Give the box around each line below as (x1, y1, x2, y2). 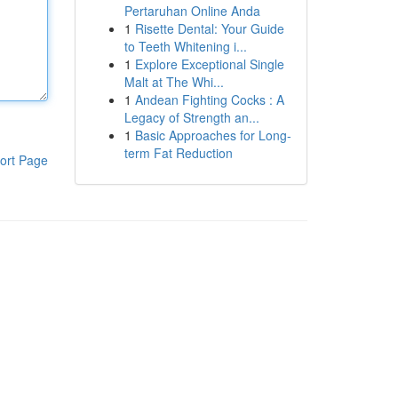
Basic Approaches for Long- (134, 126, 291, 144)
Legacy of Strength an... (123, 108, 259, 126)
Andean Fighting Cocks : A (134, 91, 284, 108)
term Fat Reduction (123, 144, 233, 162)
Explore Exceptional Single (134, 55, 284, 73)
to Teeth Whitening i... (123, 37, 247, 55)
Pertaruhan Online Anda (123, 2, 260, 20)
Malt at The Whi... (123, 73, 224, 91)
